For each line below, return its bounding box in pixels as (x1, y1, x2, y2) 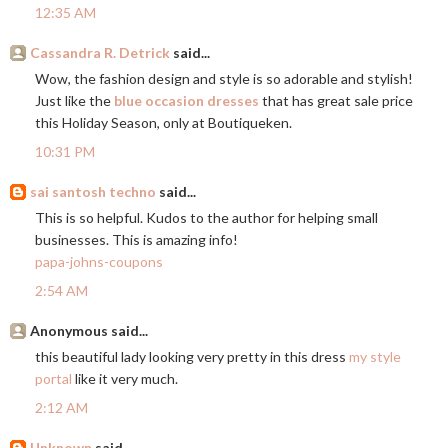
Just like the (35, 92, 114, 110)
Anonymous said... (30, 322, 148, 340)
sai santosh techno (30, 183, 156, 201)
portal (35, 370, 72, 388)
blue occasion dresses (114, 92, 259, 110)
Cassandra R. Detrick (30, 44, 170, 62)
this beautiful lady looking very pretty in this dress (35, 348, 349, 366)
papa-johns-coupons (35, 253, 163, 271)
